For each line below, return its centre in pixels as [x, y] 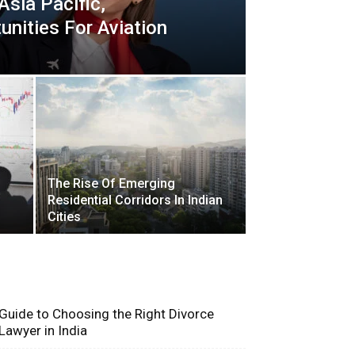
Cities [64, 217]
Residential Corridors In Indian [135, 200]
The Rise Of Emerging [111, 183]
